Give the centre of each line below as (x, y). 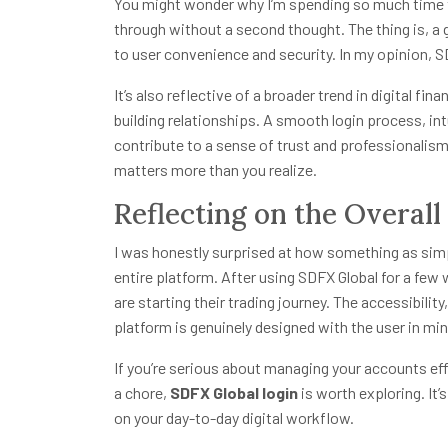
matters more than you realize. (215, 170)
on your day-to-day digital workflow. (234, 418)
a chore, (142, 393)
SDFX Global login (234, 393)
